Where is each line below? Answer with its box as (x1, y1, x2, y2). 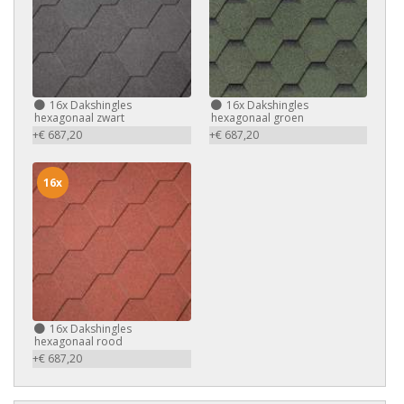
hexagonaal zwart (34, 110, 124, 125)
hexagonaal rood (34, 333, 123, 349)
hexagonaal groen (210, 110, 304, 125)
